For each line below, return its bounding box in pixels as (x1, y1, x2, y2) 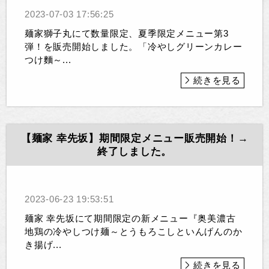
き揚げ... (25, 239, 62, 250)
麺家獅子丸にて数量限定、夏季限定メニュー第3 (25, 28, 229, 38)
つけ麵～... (25, 54, 71, 65)
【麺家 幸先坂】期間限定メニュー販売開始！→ (20, 133, 249, 144)
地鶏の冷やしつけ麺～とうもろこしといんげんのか (25, 226, 243, 237)
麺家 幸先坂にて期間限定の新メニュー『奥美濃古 (25, 213, 236, 223)
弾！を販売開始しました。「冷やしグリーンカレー (25, 41, 243, 52)
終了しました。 (97, 146, 172, 157)
